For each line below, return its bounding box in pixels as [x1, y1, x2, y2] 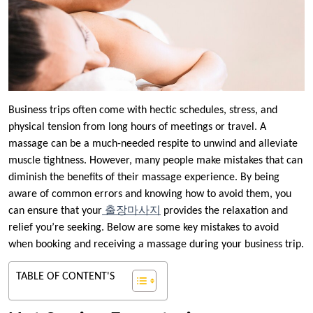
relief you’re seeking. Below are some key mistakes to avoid [8, 222, 279, 234]
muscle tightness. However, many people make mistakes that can [8, 155, 303, 167]
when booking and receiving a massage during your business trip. [8, 239, 304, 251]
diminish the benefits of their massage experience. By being [8, 172, 279, 184]
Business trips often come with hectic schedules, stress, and [8, 105, 277, 117]
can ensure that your [8, 205, 102, 217]
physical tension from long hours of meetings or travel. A [8, 122, 266, 133]
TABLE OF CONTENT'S [16, 271, 115, 283]
